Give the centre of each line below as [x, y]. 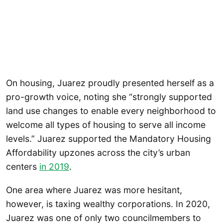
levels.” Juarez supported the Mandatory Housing [109, 138]
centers [23, 166]
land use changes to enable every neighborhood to [111, 111]
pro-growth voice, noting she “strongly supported [109, 97]
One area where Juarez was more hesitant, [94, 190]
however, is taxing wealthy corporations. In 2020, [108, 204]
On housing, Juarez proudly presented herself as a [110, 83]
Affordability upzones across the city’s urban [98, 152]
